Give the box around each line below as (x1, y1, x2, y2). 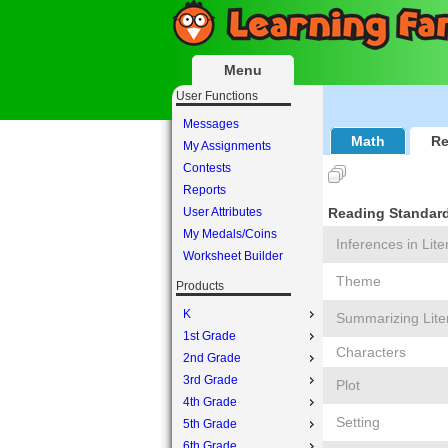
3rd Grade (182, 373, 238, 387)
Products (176, 279, 224, 293)
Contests (182, 161, 231, 175)
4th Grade (182, 395, 237, 409)
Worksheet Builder (182, 249, 283, 263)
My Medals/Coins (182, 227, 277, 241)
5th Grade (182, 417, 237, 431)
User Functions (176, 89, 258, 103)
